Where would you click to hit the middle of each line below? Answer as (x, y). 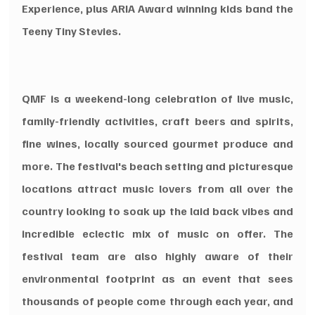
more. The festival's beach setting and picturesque (157, 166)
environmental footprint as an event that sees (157, 278)
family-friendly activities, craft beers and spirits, (157, 121)
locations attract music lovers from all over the (157, 188)
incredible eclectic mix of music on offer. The (157, 233)
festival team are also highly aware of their (157, 256)
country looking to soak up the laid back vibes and (157, 211)
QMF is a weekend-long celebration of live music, (157, 98)
